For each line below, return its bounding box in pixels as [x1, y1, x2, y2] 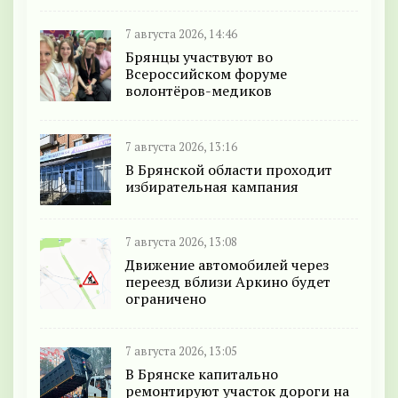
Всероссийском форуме [125, 64, 287, 84]
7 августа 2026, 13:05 [125, 344, 237, 360]
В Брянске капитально [125, 364, 278, 385]
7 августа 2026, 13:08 [125, 235, 237, 251]
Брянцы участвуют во [125, 47, 273, 68]
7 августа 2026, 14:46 [125, 27, 237, 43]
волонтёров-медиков [125, 81, 272, 101]
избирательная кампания [125, 176, 298, 196]
